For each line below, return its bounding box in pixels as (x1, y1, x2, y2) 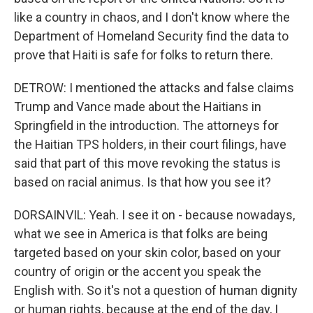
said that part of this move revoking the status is (14, 156, 281, 170)
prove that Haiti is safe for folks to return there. (14, 48, 273, 62)
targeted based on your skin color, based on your (14, 245, 281, 260)
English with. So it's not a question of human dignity (14, 283, 298, 298)
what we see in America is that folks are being (14, 226, 268, 241)
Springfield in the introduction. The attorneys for (14, 118, 279, 133)
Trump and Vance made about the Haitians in (14, 99, 261, 114)
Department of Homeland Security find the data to (14, 29, 289, 43)
